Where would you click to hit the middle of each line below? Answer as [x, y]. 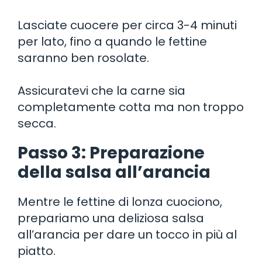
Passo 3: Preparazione [111, 153]
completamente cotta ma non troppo [131, 107]
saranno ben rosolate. [83, 58]
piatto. [37, 251]
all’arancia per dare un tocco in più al [127, 234]
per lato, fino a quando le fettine [112, 41]
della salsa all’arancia [114, 172]
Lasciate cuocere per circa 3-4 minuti [127, 25]
